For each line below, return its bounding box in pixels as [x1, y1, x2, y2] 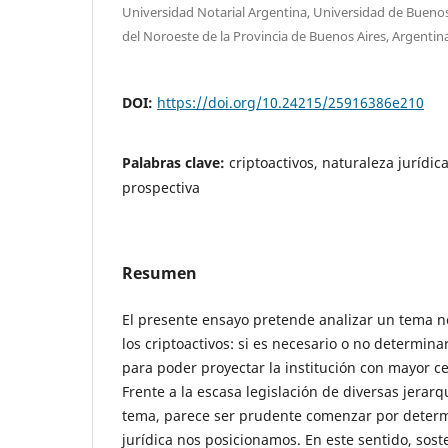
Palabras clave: [122, 152, 229, 172]
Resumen [122, 261, 197, 284]
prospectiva [122, 177, 200, 197]
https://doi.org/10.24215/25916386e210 [157, 92, 424, 112]
